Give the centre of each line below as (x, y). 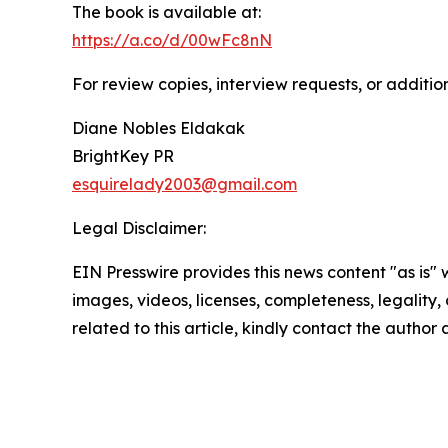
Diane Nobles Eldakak (158, 128)
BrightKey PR (123, 156)
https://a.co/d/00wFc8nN (172, 40)
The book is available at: (166, 12)
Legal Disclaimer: (139, 228)
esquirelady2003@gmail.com (184, 184)
